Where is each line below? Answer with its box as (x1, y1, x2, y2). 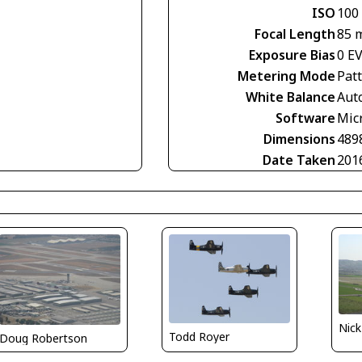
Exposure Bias (249, 45, 335, 64)
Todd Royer (168, 328, 229, 344)
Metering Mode (238, 66, 335, 85)
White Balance (246, 87, 335, 106)
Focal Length (255, 24, 335, 43)
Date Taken (263, 150, 335, 169)
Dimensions (263, 129, 335, 148)
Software (276, 108, 335, 127)
